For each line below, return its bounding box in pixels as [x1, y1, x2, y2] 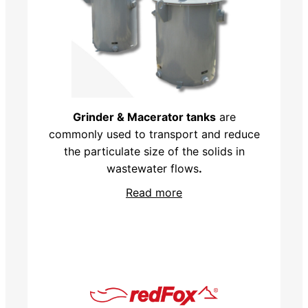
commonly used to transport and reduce [48, 126, 260, 141]
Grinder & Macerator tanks [72, 109, 216, 124]
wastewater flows [106, 161, 199, 175]
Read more [126, 185, 182, 199]
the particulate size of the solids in [63, 144, 245, 158]
